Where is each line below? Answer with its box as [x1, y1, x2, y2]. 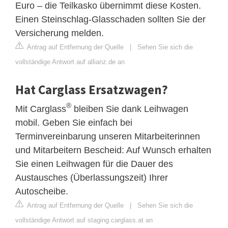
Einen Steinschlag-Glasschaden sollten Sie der [15, 14, 206, 24]
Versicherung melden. [15, 27, 104, 38]
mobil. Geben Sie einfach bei [15, 117, 132, 128]
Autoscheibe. [15, 186, 68, 196]
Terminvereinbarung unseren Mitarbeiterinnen [15, 131, 200, 141]
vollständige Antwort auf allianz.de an [15, 58, 125, 66]
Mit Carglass [15, 103, 66, 114]
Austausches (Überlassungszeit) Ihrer [15, 172, 168, 183]
